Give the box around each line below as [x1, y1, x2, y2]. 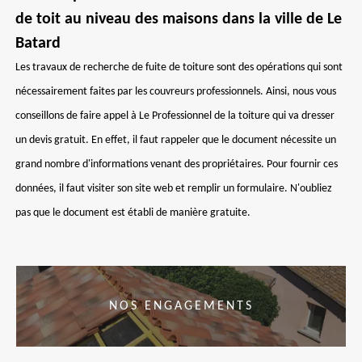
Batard [15, 36, 61, 52]
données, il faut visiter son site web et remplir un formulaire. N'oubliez [15, 183, 332, 195]
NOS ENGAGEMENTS [108, 300, 254, 313]
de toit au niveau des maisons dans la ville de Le [15, 11, 342, 27]
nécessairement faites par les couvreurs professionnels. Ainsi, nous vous [15, 86, 336, 98]
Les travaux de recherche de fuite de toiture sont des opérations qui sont [15, 61, 343, 74]
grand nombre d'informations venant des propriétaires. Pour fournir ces [15, 158, 338, 170]
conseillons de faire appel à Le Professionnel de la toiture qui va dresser [15, 110, 335, 122]
